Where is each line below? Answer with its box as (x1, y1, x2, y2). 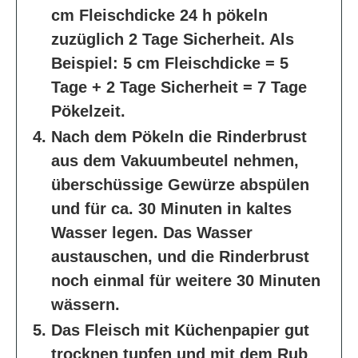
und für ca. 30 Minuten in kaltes (51, 200, 292, 218)
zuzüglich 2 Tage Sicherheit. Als (51, 30, 294, 49)
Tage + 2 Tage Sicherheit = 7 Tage (51, 78, 307, 97)
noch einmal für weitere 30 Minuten (51, 272, 320, 290)
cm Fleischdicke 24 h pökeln (51, 6, 268, 25)
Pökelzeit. (51, 102, 125, 121)
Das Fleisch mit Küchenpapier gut (51, 321, 309, 340)
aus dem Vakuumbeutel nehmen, (51, 152, 299, 170)
